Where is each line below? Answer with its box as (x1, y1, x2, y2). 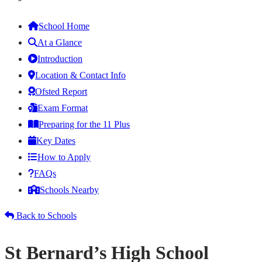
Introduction (37, 53, 82, 64)
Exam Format (37, 102, 88, 113)
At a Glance (37, 37, 82, 47)
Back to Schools (14, 210, 77, 220)
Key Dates (36, 135, 75, 146)
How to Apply (37, 151, 91, 162)
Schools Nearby (40, 184, 99, 195)
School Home (39, 20, 89, 31)
